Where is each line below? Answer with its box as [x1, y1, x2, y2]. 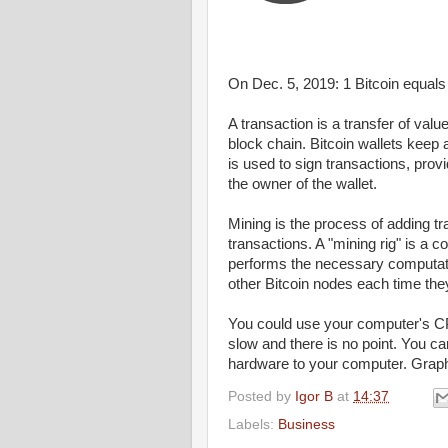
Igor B [295, 389, 333, 405]
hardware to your [228, 356, 342, 373]
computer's [357, 316, 430, 333]
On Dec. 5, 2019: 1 [228, 76, 351, 93]
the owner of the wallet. [228, 176, 377, 193]
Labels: [228, 416, 278, 432]
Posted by [228, 389, 295, 405]
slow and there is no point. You [228, 336, 430, 353]
